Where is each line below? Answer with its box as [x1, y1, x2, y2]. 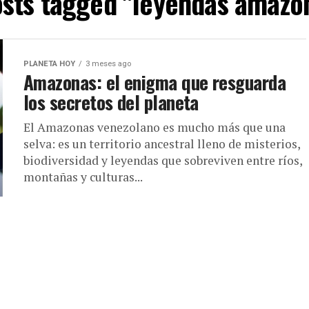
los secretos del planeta [23, 88, 199, 116]
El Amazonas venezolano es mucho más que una [23, 119, 286, 135]
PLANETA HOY [23, 59, 75, 68]
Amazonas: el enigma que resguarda [23, 68, 286, 96]
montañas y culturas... [23, 169, 143, 185]
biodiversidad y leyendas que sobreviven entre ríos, [23, 152, 302, 168]
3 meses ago [86, 59, 131, 68]
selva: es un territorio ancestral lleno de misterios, [23, 136, 300, 152]
